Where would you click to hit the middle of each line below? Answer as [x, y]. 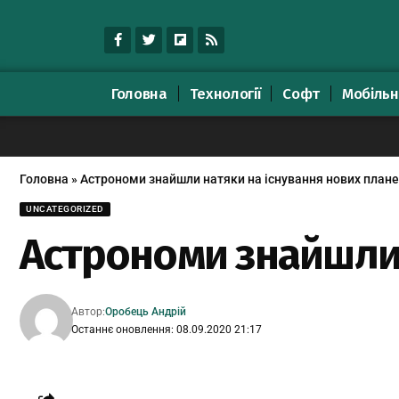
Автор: [89, 311]
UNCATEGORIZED [65, 208]
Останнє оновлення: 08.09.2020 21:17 [167, 329]
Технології [225, 94]
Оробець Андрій [146, 311]
